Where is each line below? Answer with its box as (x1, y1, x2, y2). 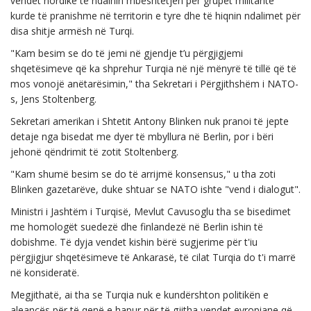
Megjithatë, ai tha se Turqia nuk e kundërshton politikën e (10, 288, 269, 301)
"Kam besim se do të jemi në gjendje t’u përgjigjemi (10, 47, 243, 60)
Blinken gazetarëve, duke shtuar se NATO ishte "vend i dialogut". (10, 183, 301, 196)
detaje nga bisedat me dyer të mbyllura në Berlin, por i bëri (10, 130, 274, 143)
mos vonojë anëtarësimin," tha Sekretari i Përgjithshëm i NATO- (10, 77, 299, 90)
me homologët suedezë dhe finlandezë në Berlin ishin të (10, 220, 263, 233)
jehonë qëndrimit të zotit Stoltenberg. (10, 145, 178, 158)
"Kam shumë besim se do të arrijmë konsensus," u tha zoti (10, 167, 276, 180)
